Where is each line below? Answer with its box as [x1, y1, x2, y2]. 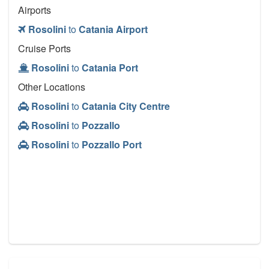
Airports [18, 3, 51, 17]
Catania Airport [79, 22, 148, 37]
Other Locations [18, 80, 85, 94]
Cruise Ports [18, 41, 71, 56]
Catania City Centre [82, 99, 170, 113]
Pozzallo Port [82, 138, 142, 152]
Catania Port [82, 61, 138, 75]
